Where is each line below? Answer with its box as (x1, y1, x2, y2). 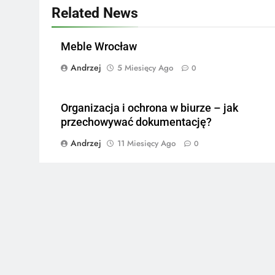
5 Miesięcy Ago (117, 61, 173, 74)
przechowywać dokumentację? (61, 115, 212, 128)
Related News (52, 4, 138, 21)
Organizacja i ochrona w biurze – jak (61, 101, 238, 114)
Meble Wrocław (61, 40, 137, 53)
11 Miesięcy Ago (117, 137, 176, 149)
